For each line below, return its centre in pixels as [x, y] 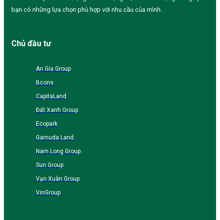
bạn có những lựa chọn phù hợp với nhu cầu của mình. [87, 9]
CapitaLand [51, 96]
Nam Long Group [58, 151]
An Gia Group [53, 69]
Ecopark [47, 124]
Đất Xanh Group [57, 110]
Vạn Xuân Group [58, 179]
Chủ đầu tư [31, 44]
